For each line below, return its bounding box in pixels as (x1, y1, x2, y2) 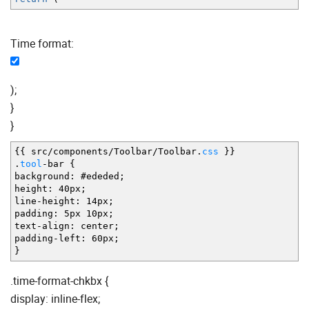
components (53, 146, 108, 157)
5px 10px (59, 208, 108, 219)
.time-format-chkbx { (10, 272, 108, 288)
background (14, 170, 70, 181)
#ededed (75, 170, 119, 181)
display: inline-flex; (10, 290, 100, 306)
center (75, 220, 114, 231)
